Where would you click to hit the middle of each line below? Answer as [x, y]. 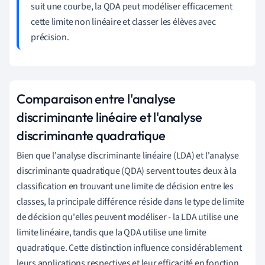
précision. [50, 37]
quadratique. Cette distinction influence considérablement [129, 248]
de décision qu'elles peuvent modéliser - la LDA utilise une [128, 217]
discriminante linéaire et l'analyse [109, 117]
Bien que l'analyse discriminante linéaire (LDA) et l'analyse [128, 155]
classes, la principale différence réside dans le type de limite [131, 201]
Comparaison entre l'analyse [96, 98]
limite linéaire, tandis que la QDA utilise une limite [112, 232]
